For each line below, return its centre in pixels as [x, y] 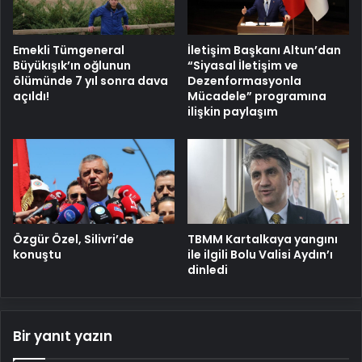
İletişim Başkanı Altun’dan [264, 51]
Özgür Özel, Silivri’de [74, 239]
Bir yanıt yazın [63, 336]
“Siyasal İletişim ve [243, 66]
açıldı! [31, 97]
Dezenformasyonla [244, 81]
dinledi [208, 269]
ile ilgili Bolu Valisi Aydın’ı [260, 254]
